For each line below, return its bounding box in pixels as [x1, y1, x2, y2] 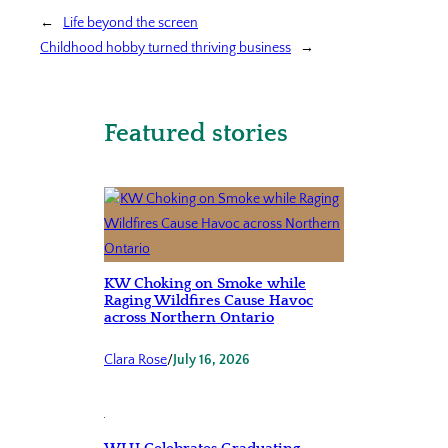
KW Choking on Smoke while [104, 276, 306, 293]
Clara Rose [104, 352, 167, 369]
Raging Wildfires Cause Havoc [104, 293, 313, 310]
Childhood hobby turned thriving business [40, 39, 291, 56]
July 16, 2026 [173, 352, 250, 369]
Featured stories [104, 120, 288, 148]
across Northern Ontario [104, 310, 274, 327]
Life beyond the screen [63, 14, 198, 31]
